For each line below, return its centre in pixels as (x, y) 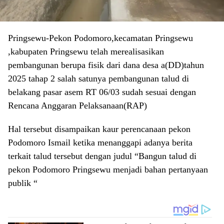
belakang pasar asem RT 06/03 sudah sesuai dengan (102, 92)
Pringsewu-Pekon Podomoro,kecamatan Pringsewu (100, 38)
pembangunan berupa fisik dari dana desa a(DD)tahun (106, 65)
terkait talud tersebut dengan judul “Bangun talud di (102, 156)
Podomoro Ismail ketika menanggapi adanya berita (100, 142)
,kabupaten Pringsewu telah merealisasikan (86, 51)
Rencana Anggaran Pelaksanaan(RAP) (77, 105)
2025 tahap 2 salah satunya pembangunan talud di (98, 78)
